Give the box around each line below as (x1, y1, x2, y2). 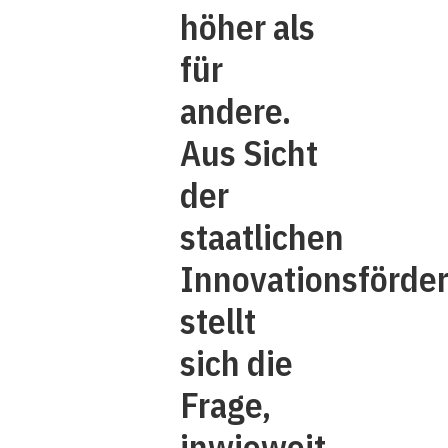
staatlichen (180, 214, 344, 260)
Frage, (180, 382, 271, 428)
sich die (180, 340, 293, 386)
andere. (180, 88, 291, 134)
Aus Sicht (180, 130, 318, 176)
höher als (180, 4, 315, 50)
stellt (180, 298, 256, 344)
